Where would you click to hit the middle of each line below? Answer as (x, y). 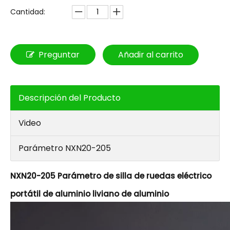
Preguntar (59, 55)
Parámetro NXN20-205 (65, 148)
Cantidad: (28, 12)
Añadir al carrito (151, 55)
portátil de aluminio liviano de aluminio (90, 194)
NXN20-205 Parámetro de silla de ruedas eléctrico (111, 176)
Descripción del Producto (70, 98)
